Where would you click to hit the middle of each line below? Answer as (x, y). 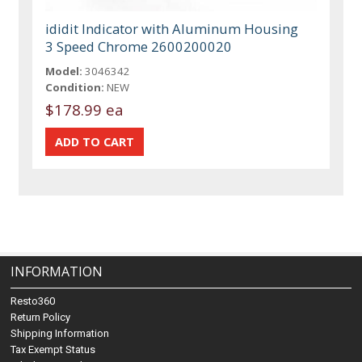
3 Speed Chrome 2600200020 (139, 47)
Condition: (75, 88)
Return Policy (41, 318)
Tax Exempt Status (53, 350)
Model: (64, 72)
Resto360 (33, 301)
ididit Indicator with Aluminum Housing (172, 29)
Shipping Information (60, 334)
